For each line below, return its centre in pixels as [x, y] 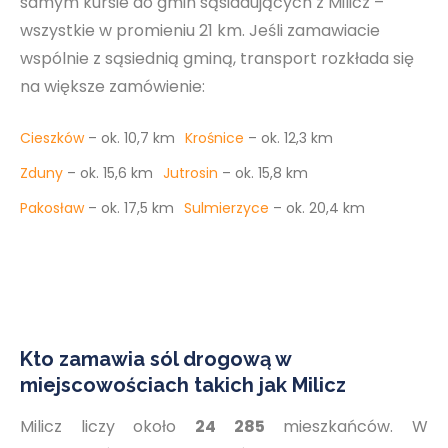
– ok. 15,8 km [265, 173]
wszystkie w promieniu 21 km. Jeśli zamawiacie [200, 30]
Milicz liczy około [107, 426]
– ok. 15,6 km [110, 173]
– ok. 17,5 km [131, 208]
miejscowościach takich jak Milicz [183, 385]
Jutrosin [190, 173]
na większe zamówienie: [112, 86]
